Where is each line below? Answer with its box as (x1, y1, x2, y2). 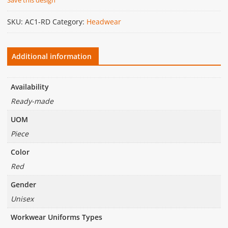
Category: (52, 16, 87, 26)
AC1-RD (24, 16, 50, 26)
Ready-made (10, 96, 53, 106)
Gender (10, 179, 36, 189)
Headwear (86, 16, 121, 26)
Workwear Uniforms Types (10, 212, 102, 222)
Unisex (10, 193, 34, 204)
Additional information (11, 51, 92, 61)
